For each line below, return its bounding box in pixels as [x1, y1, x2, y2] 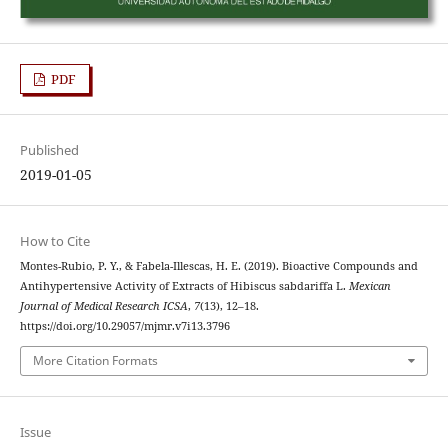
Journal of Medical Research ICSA [19, 298, 188, 313]
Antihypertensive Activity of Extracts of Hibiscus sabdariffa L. [19, 278, 349, 293]
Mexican [348, 278, 391, 293]
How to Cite [19, 231, 90, 250]
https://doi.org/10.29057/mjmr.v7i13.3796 [19, 318, 230, 333]
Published [19, 140, 79, 159]
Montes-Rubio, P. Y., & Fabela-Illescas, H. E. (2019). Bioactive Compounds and [19, 258, 418, 273]
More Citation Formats [32, 352, 158, 370]
